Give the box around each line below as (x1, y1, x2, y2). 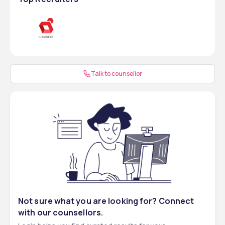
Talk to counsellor (91, 69, 142, 78)
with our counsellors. (18, 207, 103, 218)
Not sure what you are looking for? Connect (18, 195, 194, 206)
